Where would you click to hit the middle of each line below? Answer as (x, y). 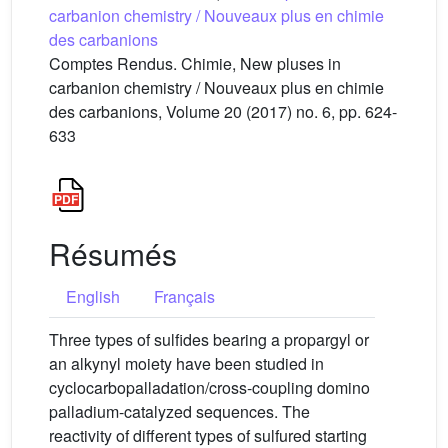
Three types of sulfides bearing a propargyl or (209, 339)
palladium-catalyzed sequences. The (179, 411)
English (93, 296)
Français (184, 296)
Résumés (113, 253)
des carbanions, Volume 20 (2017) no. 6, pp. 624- (223, 111)
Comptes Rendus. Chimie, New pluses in (195, 63)
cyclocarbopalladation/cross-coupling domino (209, 387)
